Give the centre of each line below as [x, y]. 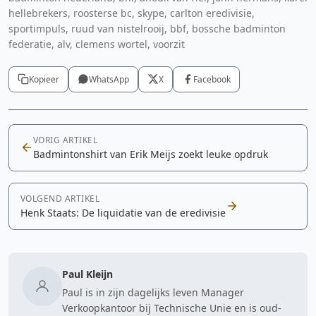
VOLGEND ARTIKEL [60, 198]
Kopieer [44, 79]
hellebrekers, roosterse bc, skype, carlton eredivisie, [132, 13]
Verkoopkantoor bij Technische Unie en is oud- [172, 308]
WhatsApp [109, 79]
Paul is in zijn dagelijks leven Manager [153, 292]
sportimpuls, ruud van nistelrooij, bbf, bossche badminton [147, 28]
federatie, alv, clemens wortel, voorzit [97, 44]
